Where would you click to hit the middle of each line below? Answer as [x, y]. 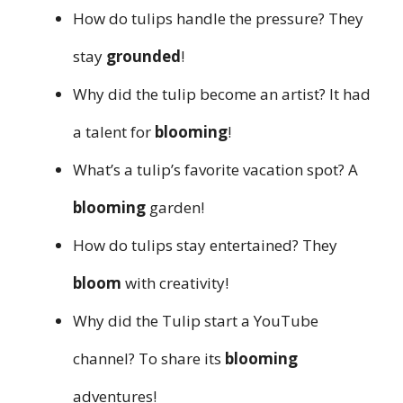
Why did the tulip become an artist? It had [222, 94]
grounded [143, 57]
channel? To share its [149, 359]
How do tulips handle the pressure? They [218, 19]
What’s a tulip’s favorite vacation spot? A [215, 170]
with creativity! [175, 283]
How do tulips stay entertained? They [205, 246]
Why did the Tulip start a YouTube [196, 321]
